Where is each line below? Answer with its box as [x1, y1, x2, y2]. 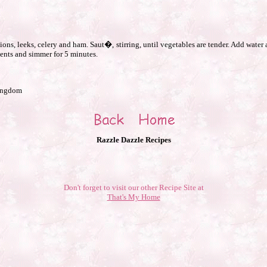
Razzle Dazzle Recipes [96, 135, 171, 144]
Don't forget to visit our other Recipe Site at [63, 183, 204, 192]
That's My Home [107, 193, 160, 201]
